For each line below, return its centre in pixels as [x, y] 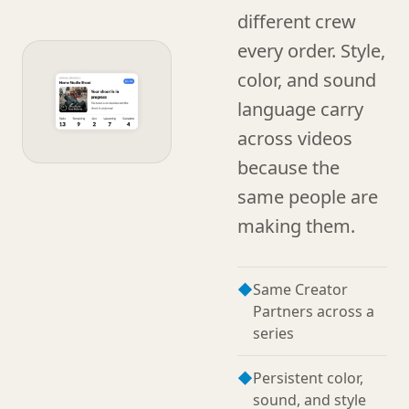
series [273, 333]
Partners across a [314, 311]
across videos [295, 138]
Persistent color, [308, 378]
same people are [308, 197]
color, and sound [307, 80]
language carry [300, 109]
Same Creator [300, 289]
